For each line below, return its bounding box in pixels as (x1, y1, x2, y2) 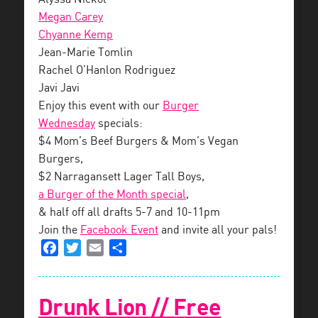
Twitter (81, 241, 116, 254)
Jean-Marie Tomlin (38, 47, 133, 60)
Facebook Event (80, 224, 158, 237)
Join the (38, 224, 80, 237)
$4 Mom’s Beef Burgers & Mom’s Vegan (38, 136, 238, 148)
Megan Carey (38, 11, 103, 24)
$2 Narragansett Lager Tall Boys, (38, 171, 204, 184)
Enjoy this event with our (38, 100, 163, 113)
